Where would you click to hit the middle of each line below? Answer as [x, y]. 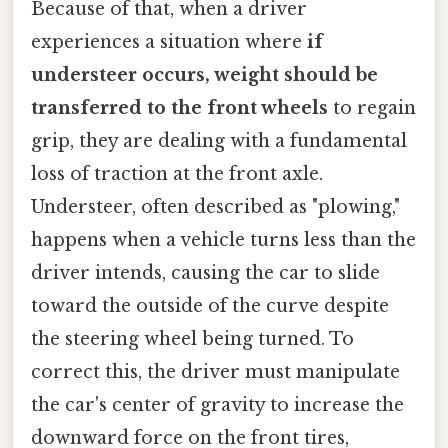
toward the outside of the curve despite [210, 305]
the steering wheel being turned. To [192, 338]
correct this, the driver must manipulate [215, 371]
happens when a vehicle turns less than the [223, 239]
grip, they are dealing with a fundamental [219, 140]
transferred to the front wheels [179, 107]
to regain [372, 107]
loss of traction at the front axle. [177, 173]
